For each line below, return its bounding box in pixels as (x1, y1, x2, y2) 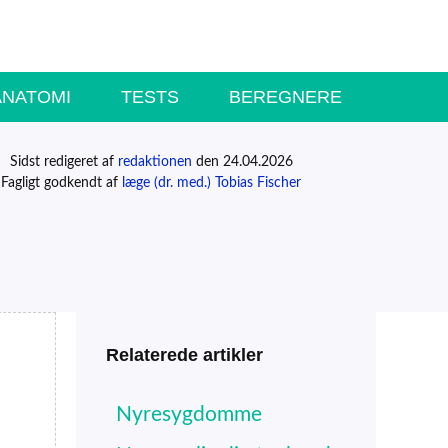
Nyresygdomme (116, 403, 262, 425)
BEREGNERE (229, 86, 342, 107)
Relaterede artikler (106, 344, 263, 365)
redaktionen (117, 154, 192, 169)
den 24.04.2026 (191, 154, 293, 169)
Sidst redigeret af (9, 154, 118, 169)
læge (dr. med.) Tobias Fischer (122, 175, 302, 190)
